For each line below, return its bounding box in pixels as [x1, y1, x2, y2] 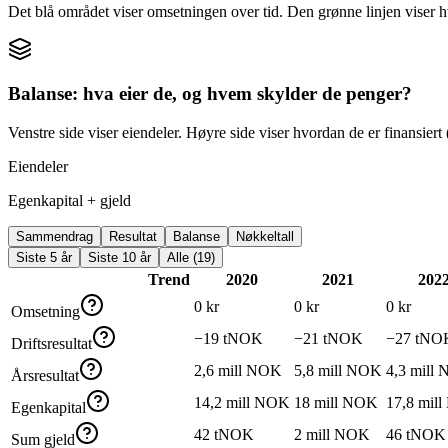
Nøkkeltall [236, 229, 294, 245]
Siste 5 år [16, 250, 72, 266]
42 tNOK [194, 426, 254, 444]
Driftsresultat [11, 335, 92, 353]
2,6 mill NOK [194, 362, 282, 380]
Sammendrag [16, 229, 93, 245]
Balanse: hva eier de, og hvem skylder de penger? [8, 83, 412, 105]
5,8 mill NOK [294, 362, 382, 380]
